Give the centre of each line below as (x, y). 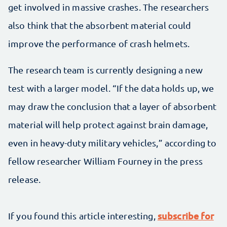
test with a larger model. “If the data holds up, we (111, 88)
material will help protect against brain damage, (108, 124)
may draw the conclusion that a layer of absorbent (112, 106)
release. (25, 179)
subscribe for (185, 215)
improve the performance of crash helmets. (99, 43)
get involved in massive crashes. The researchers (109, 7)
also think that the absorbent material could (100, 25)
